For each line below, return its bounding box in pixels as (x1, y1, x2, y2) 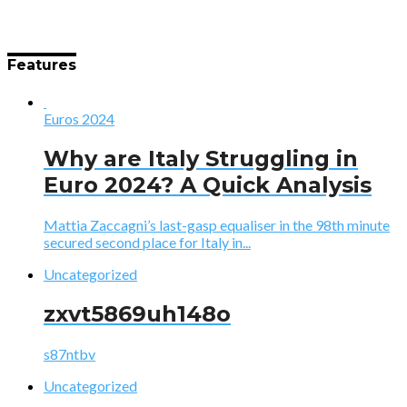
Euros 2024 (44, 110, 114, 128)
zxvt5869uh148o (44, 300, 231, 327)
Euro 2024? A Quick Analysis (44, 171, 372, 198)
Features (7, 55, 76, 74)
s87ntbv (44, 344, 95, 362)
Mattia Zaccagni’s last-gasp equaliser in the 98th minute (44, 215, 390, 233)
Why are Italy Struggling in (44, 144, 358, 172)
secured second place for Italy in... (44, 233, 251, 251)
